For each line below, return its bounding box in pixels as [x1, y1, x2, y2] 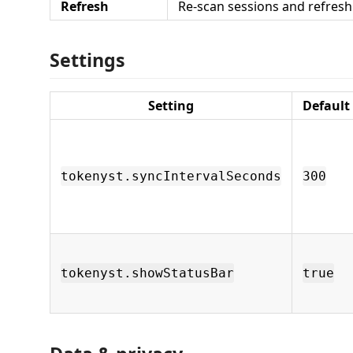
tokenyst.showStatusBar [61, 266, 234, 281]
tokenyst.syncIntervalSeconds [61, 169, 281, 184]
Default [303, 97, 350, 114]
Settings [50, 47, 125, 72]
